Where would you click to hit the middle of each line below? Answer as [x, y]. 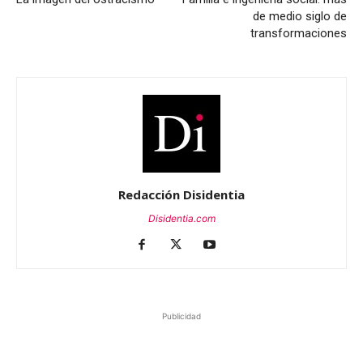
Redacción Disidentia [181, 194]
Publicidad [181, 316]
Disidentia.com [181, 218]
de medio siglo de [300, 16]
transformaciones [299, 33]
